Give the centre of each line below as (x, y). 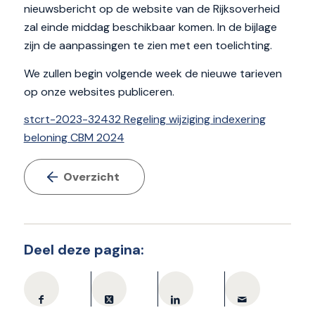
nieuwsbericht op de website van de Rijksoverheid (152, 9)
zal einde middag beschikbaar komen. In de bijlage (150, 27)
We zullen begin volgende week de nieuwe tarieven (153, 73)
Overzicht (91, 177)
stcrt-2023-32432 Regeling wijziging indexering (144, 120)
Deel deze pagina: (84, 250)
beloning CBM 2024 (74, 138)
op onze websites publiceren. (99, 91)
